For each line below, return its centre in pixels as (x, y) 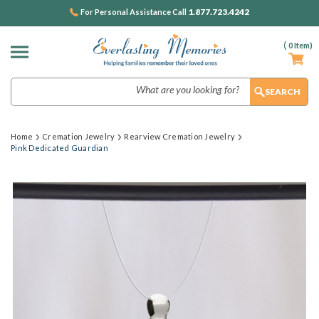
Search (26, 85)
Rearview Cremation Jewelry (180, 136)
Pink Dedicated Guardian (59, 148)
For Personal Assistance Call (134, 12)
